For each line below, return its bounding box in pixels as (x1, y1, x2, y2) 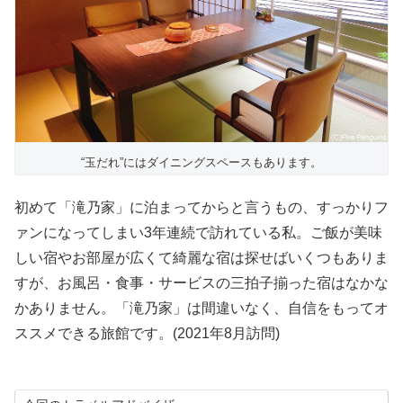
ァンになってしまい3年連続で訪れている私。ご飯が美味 (14, 225, 382, 241)
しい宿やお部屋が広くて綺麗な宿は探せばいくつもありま (14, 250, 389, 266)
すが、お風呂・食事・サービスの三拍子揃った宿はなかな (14, 275, 389, 291)
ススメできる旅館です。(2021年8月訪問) (14, 326, 280, 342)
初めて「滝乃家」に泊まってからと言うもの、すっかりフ (14, 200, 389, 216)
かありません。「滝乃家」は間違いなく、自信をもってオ (14, 300, 389, 317)
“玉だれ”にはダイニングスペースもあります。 (81, 156, 322, 170)
